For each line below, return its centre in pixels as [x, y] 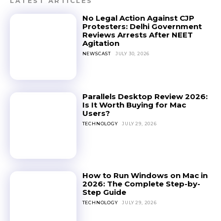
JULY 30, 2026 [132, 53]
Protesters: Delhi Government [142, 26]
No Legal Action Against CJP [138, 18]
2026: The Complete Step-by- [141, 184]
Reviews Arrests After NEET [137, 35]
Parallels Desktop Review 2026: [145, 97]
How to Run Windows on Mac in [145, 175]
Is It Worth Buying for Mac [134, 105]
